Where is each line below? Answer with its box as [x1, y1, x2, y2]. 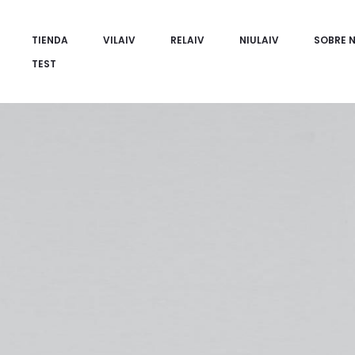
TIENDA [32, 33, 68, 47]
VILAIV [103, 33, 136, 47]
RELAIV [170, 33, 204, 47]
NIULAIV [239, 33, 279, 47]
